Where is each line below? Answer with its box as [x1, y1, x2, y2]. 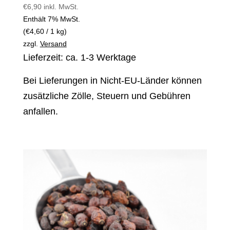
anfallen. [23, 106, 58, 117]
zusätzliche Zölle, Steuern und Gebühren [23, 90, 190, 101]
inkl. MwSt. [43, 2, 79, 11]
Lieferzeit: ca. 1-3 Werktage [23, 52, 136, 63]
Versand [40, 39, 67, 48]
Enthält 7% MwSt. [23, 14, 80, 23]
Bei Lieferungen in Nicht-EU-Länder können [23, 75, 202, 86]
